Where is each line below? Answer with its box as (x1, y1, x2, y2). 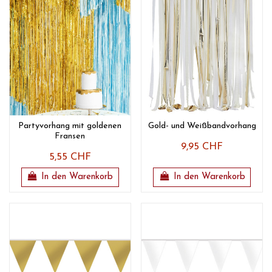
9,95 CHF (181, 141, 223, 152)
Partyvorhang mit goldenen (18, 121, 122, 131)
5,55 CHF (49, 152, 91, 162)
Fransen (55, 131, 86, 141)
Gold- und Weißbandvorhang (148, 121, 256, 131)
